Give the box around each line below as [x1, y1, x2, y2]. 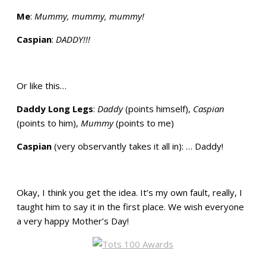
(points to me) [113, 116, 174, 129]
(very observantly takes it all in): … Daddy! [52, 140, 223, 152]
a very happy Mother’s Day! [17, 214, 129, 227]
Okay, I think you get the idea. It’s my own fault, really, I [17, 186, 242, 198]
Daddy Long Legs [17, 102, 93, 115]
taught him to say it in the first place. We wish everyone [17, 200, 244, 213]
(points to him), [17, 116, 81, 129]
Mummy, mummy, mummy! [34, 9, 144, 22]
